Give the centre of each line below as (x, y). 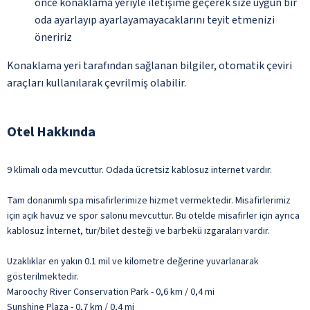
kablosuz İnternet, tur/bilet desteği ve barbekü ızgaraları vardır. (138, 231)
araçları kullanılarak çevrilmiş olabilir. (97, 83)
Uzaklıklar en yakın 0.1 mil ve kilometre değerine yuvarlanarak (133, 261)
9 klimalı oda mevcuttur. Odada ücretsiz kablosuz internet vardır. (139, 170)
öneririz (53, 37)
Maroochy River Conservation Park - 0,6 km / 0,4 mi (111, 292)
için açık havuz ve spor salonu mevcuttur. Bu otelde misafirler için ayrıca (153, 216)
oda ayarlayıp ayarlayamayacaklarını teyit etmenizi (155, 20)
